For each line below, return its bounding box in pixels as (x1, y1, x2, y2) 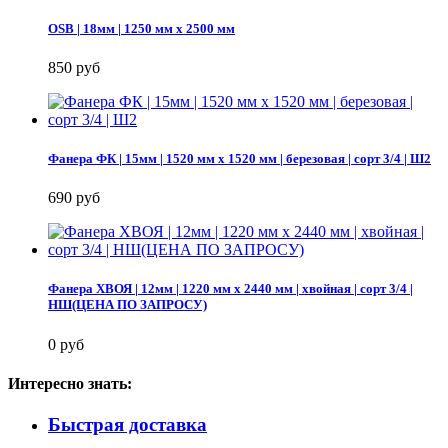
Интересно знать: (8, 374, 132, 392)
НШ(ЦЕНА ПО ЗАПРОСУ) (48, 297, 207, 313)
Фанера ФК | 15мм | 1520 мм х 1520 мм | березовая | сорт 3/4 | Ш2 (48, 150, 431, 166)
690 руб (48, 189, 100, 207)
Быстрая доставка (48, 414, 207, 436)
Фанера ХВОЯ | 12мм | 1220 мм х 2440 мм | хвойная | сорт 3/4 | (48, 281, 413, 297)
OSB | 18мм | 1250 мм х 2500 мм (48, 20, 235, 36)
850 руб (48, 58, 100, 76)
